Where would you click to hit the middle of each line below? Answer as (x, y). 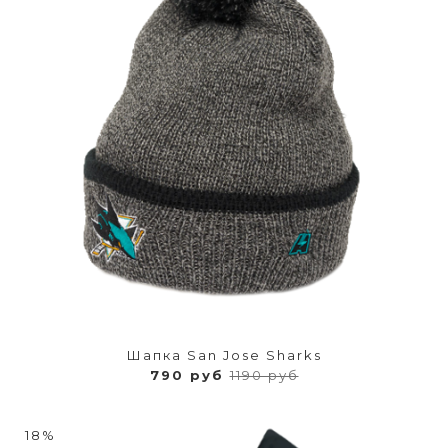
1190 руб (264, 374)
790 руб (189, 374)
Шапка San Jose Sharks (224, 354)
